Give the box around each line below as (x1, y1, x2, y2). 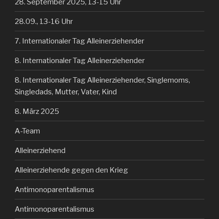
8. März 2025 (15, 107, 59, 116)
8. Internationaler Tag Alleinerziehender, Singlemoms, (15, 75, 190, 85)
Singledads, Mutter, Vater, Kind (15, 87, 117, 96)
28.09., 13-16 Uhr (15, 17, 73, 26)
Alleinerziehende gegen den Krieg (15, 165, 128, 175)
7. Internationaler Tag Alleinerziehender (15, 36, 144, 45)
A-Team (15, 126, 40, 135)
